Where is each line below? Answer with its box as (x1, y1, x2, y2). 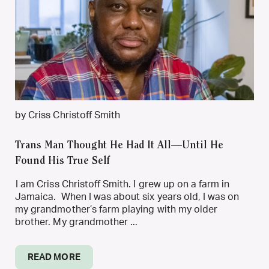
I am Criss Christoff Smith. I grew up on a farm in (15, 180, 230, 189)
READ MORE (28, 253, 80, 262)
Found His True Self (15, 156, 110, 167)
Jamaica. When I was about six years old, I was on (15, 192, 240, 202)
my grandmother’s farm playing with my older (15, 205, 218, 214)
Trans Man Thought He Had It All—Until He (15, 141, 223, 151)
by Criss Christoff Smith (15, 110, 121, 120)
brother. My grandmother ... (15, 217, 138, 227)
